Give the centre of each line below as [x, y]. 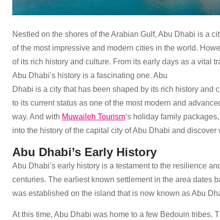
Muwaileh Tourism [94, 116]
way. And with [37, 116]
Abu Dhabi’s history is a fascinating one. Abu [90, 75]
